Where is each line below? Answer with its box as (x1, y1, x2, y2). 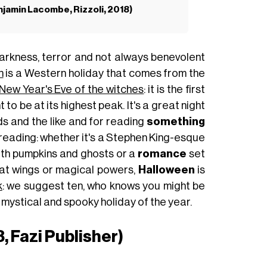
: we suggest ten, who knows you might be (2, 181, 206, 192)
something (147, 116, 206, 128)
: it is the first (144, 84, 206, 95)
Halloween (138, 164, 195, 176)
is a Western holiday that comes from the (3, 68, 206, 79)
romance (138, 148, 187, 160)
